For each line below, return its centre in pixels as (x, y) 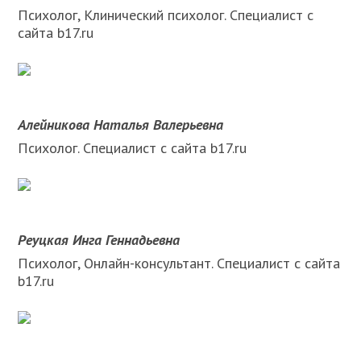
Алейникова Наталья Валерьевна (121, 125)
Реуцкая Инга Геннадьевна (99, 240)
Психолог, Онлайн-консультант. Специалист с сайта (179, 263)
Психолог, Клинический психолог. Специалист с (166, 15)
